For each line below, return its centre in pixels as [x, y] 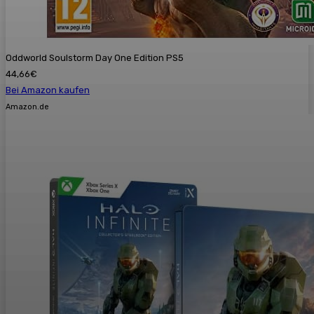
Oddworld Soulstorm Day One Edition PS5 [95, 57]
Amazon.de [27, 107]
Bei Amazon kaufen [48, 90]
